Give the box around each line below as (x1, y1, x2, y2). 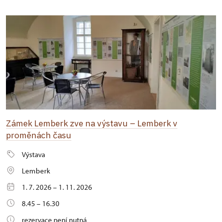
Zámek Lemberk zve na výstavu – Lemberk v (6, 117, 177, 129)
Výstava (22, 150, 45, 159)
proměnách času (6, 129, 71, 141)
